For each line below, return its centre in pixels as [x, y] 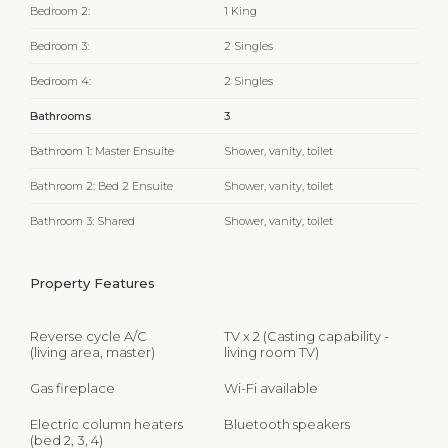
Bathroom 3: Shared [82, 220]
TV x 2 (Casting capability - [306, 335]
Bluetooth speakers [287, 423]
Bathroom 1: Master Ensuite [102, 150]
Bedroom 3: [59, 45]
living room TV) [271, 351]
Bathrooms [60, 115]
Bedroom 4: [60, 80]
